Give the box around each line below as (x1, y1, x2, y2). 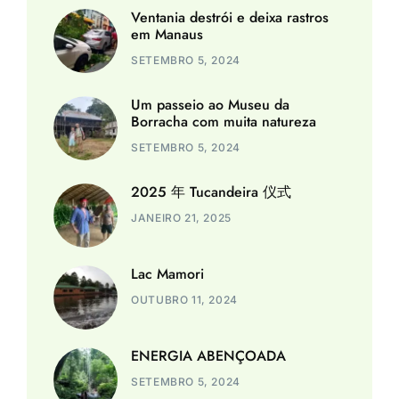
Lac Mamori (131, 264, 205, 285)
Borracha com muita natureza (131, 111, 317, 133)
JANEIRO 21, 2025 (131, 211, 232, 225)
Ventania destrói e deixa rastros (131, 7, 330, 28)
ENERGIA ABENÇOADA (131, 346, 287, 367)
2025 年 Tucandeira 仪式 (131, 182, 292, 203)
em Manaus (131, 24, 204, 45)
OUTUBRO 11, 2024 (131, 293, 238, 307)
